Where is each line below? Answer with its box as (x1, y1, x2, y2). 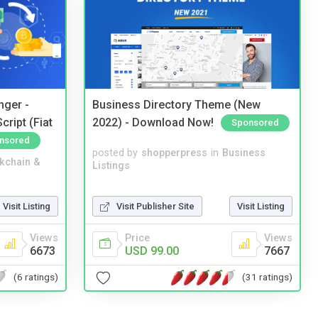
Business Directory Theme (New (92, 98, 261, 112)
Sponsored (231, 116, 279, 128)
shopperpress (141, 147, 207, 160)
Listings (92, 160, 130, 172)
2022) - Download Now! (92, 115, 214, 129)
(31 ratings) (242, 271, 292, 283)
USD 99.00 (125, 243, 179, 258)
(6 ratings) (13, 271, 58, 283)
